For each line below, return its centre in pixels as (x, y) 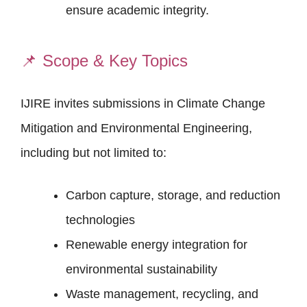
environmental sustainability (142, 269)
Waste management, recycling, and (162, 294)
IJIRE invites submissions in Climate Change (143, 103)
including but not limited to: (94, 152)
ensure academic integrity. (137, 10)
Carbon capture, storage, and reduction (173, 195)
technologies (100, 220)
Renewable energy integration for (157, 244)
